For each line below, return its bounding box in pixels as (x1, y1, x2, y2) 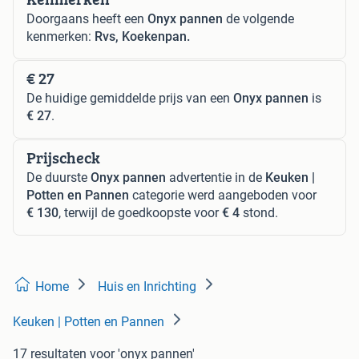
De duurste (26, 169, 91, 185)
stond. (240, 204, 278, 220)
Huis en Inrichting (98, 278, 196, 294)
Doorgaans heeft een (26, 10, 147, 26)
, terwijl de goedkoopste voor (58, 204, 222, 220)
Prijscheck (26, 145, 100, 169)
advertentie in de (166, 169, 265, 185)
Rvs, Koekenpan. (95, 28, 190, 44)
